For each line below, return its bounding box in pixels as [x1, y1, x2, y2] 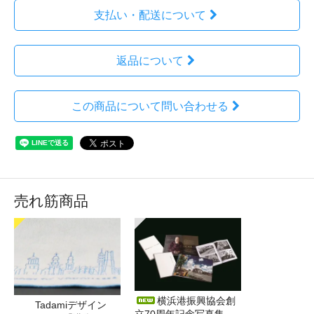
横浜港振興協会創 [157, 295, 235, 306]
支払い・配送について [93, 9, 206, 21]
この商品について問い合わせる [71, 100, 228, 112]
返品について [116, 55, 184, 67]
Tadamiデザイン [35, 300, 116, 311]
